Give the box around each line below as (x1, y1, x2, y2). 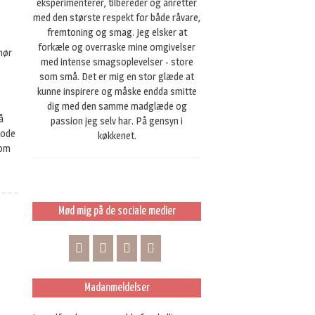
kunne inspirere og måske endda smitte (37, 85, 197, 97)
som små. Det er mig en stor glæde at (39, 70, 194, 82)
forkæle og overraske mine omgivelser (38, 41, 195, 53)
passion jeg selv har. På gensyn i (51, 115, 183, 127)
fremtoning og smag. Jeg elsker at (46, 26, 187, 38)
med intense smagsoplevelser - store (40, 56, 193, 67)
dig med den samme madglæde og (46, 100, 187, 112)
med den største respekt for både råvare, (33, 11, 200, 23)
